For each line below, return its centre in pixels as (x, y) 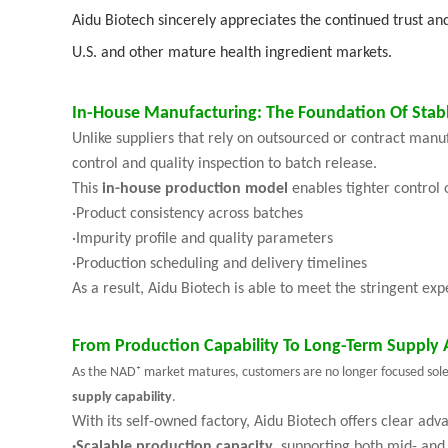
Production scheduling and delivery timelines (221, 264)
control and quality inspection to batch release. (224, 164)
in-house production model (195, 189)
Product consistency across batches (189, 214)
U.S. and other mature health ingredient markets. (232, 53)
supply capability (122, 397)
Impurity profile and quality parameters (204, 239)
